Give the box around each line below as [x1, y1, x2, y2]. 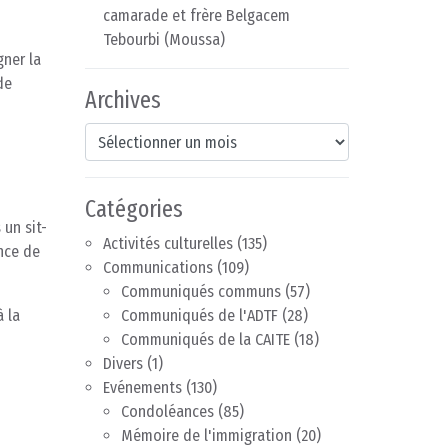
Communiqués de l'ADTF [121, 306, 278, 326]
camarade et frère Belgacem [103, 6, 290, 26]
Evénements [103, 378, 182, 398]
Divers [103, 354, 143, 374]
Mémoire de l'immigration [121, 426, 292, 446]
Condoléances [121, 402, 214, 422]
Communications [103, 258, 213, 278]
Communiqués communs [121, 282, 281, 302]
